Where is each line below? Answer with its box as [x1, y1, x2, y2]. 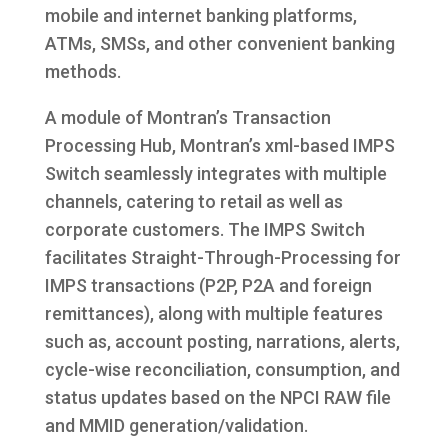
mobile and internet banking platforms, [44, 5, 357, 27]
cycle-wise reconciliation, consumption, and [44, 359, 400, 381]
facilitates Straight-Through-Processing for [44, 247, 401, 269]
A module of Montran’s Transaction [44, 107, 331, 129]
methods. [44, 61, 121, 83]
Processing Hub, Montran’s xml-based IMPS [44, 135, 395, 157]
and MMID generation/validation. [44, 415, 308, 437]
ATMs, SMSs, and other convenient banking [44, 33, 395, 55]
